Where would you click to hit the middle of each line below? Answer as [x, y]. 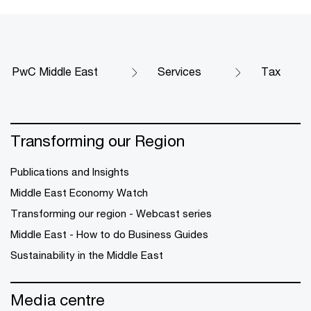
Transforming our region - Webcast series [111, 213]
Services [179, 71]
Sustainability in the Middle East [87, 254]
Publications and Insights [70, 171]
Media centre [58, 299]
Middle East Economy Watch [79, 192]
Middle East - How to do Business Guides [109, 234]
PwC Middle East [55, 71]
